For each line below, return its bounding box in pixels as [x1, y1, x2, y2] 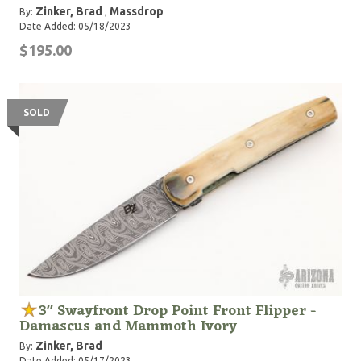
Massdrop [110, 5, 164, 18]
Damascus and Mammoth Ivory [19, 313, 237, 339]
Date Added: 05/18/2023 [19, 21, 131, 31]
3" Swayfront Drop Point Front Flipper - [39, 298, 317, 324]
